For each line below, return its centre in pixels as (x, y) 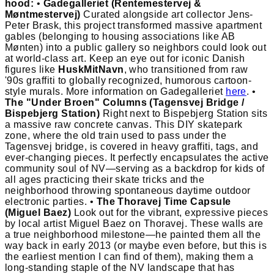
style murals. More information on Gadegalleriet (116, 91)
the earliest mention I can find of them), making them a (129, 256)
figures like (32, 69)
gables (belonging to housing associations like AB (120, 36)
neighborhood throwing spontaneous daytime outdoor (128, 190)
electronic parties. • (51, 201)
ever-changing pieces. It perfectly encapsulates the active (137, 157)
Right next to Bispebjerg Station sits (184, 113)
